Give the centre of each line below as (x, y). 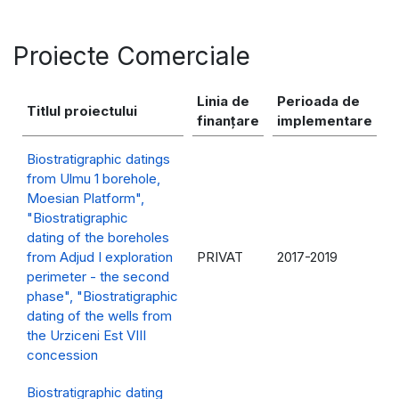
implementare (325, 121)
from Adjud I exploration (100, 257)
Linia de (223, 102)
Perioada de (318, 102)
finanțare (228, 121)
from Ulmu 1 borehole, (94, 179)
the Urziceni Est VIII (86, 336)
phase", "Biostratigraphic (102, 297)
